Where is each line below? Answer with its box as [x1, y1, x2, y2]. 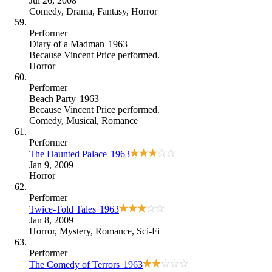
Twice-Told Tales [29, 203, 96, 214]
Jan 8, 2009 [29, 214, 73, 225]
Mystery [59, 225, 90, 236]
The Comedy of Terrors [29, 259, 120, 270]
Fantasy [97, 5, 126, 16]
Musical [66, 115, 97, 126]
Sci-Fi [137, 225, 160, 236]
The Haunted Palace [29, 148, 107, 159]
